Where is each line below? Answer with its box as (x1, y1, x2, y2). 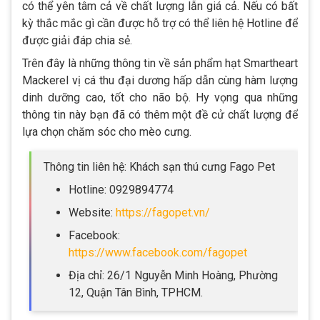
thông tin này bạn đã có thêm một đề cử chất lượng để (22, 108, 298, 122)
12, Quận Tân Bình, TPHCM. (69, 286, 203, 300)
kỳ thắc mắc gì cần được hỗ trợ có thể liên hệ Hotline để (22, 16, 298, 31)
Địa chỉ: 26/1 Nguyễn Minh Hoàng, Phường (69, 269, 278, 283)
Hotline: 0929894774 (69, 183, 174, 197)
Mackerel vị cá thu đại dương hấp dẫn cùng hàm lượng (22, 74, 298, 88)
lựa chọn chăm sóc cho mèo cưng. (22, 125, 191, 139)
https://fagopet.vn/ (116, 206, 210, 220)
